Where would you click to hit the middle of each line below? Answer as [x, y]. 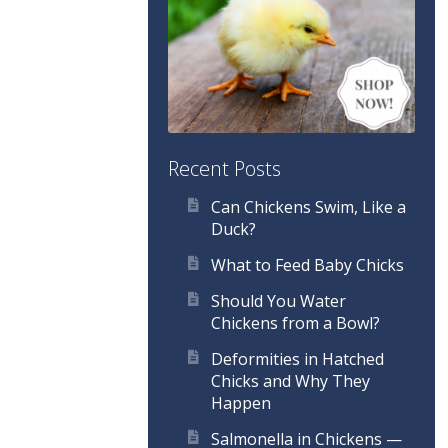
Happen [240, 403]
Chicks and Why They [290, 381]
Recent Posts [225, 169]
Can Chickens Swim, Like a [308, 207]
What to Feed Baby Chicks [307, 265]
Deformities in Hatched [297, 359]
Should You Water [278, 301]
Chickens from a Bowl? [295, 323]
